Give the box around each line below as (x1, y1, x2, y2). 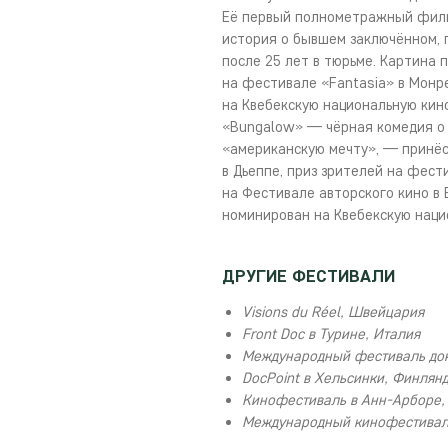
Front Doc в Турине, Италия (242, 325, 420, 343)
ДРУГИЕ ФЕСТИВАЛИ (222, 265, 395, 287)
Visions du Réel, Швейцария (242, 303, 424, 321)
